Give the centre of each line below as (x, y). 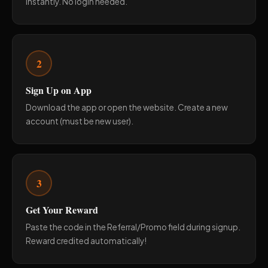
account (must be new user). (80, 121)
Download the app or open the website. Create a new (127, 107)
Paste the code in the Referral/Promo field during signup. (133, 227)
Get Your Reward (62, 210)
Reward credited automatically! (86, 241)
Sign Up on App (59, 90)
